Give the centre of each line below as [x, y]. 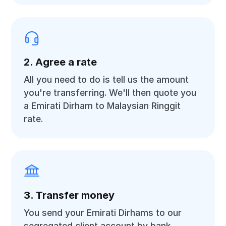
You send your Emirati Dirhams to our [103, 213]
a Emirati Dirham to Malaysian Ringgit [102, 106]
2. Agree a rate [61, 62]
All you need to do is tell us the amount [106, 79]
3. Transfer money [69, 195]
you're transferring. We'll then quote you [110, 93]
